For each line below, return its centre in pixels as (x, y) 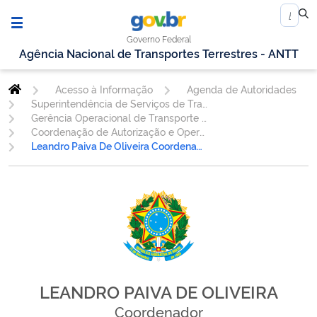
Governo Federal (159, 39)
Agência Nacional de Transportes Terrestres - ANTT (158, 53)
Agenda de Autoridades (241, 89)
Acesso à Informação (104, 89)
